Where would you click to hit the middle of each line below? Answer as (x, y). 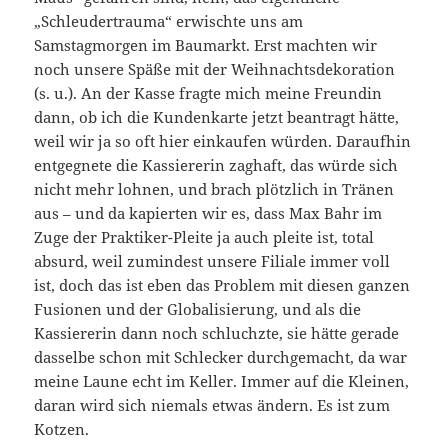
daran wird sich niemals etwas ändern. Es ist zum (212, 405)
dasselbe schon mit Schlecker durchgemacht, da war (221, 357)
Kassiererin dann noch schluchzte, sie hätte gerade (217, 333)
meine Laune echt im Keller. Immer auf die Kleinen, (222, 381)
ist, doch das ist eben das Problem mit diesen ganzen (222, 285)
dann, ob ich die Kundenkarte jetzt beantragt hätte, (217, 117)
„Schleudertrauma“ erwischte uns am (169, 21)
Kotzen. (62, 429)
